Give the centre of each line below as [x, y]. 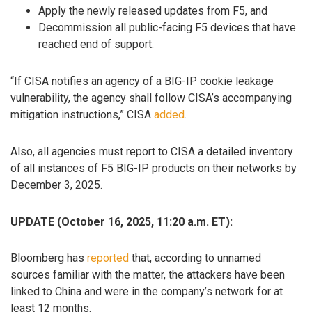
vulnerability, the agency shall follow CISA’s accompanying [151, 98]
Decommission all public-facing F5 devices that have [167, 28]
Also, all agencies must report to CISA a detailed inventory [152, 151]
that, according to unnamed [195, 258]
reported [108, 258]
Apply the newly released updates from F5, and [153, 11]
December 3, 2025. [56, 185]
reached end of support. [96, 45]
